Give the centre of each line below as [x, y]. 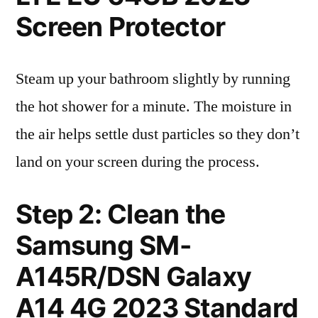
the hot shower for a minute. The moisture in [154, 106]
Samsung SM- [103, 245]
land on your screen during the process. [138, 162]
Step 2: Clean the [121, 214]
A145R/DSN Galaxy [134, 276]
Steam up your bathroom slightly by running [153, 79]
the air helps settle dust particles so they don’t [158, 134]
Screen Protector [121, 27]
